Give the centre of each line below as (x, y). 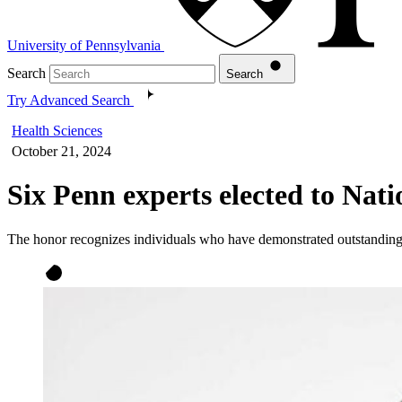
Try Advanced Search (69, 100)
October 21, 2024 (61, 151)
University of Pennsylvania (84, 45)
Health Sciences (57, 130)
